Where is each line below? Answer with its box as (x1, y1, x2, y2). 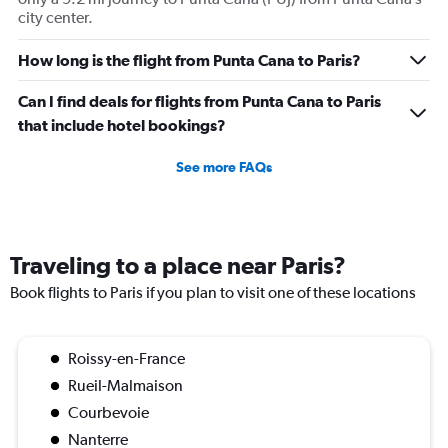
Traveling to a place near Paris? (10, 251, 346, 280)
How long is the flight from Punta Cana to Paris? (18, 51, 361, 70)
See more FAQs (176, 159, 272, 176)
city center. (18, 8, 93, 28)
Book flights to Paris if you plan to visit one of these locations (10, 283, 416, 303)
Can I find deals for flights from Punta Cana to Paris (18, 92, 381, 111)
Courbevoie (68, 403, 149, 423)
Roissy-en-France (68, 349, 185, 369)
